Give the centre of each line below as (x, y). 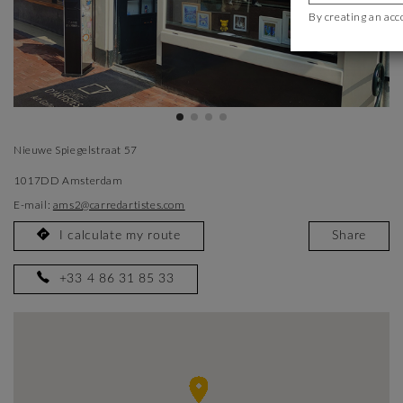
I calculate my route (120, 236)
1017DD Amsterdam (68, 180)
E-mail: (33, 205)
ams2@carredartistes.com (119, 205)
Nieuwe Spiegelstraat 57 (76, 150)
